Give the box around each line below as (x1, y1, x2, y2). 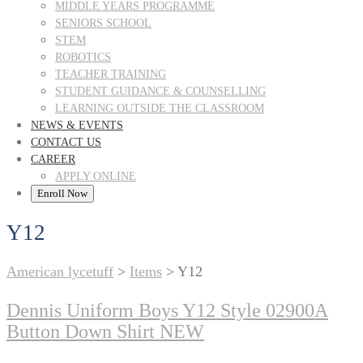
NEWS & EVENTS (31, 118, 123, 131)
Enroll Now (37, 186, 88, 199)
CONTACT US (31, 135, 101, 148)
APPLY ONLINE (55, 169, 136, 182)
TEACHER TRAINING (55, 67, 166, 80)
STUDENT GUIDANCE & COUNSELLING (55, 84, 266, 97)
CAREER (31, 152, 75, 165)
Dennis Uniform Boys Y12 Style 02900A (6, 300, 328, 322)
